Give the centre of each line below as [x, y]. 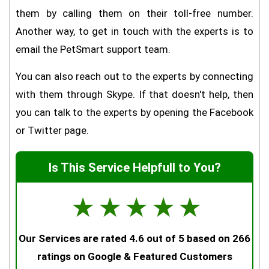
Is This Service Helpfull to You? [134, 168]
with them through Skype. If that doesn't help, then [134, 94]
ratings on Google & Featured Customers [134, 256]
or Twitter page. [52, 130]
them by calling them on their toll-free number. [134, 13]
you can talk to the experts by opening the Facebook [134, 112]
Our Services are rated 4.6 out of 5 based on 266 [134, 238]
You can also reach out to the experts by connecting [134, 76]
